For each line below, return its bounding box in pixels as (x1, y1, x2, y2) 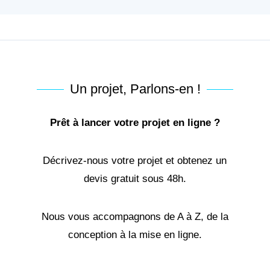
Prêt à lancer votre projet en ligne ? (49, 117, 220, 129)
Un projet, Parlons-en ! (69, 81, 201, 97)
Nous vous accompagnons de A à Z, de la (41, 211, 228, 223)
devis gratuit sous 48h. (83, 173, 186, 185)
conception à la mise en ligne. (67, 229, 202, 241)
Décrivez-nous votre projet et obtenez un (43, 155, 227, 167)
